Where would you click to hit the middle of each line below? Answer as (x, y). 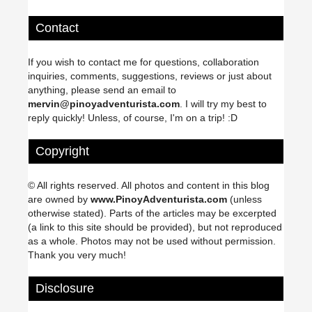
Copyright (61, 151)
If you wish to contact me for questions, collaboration (143, 62)
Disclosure (63, 289)
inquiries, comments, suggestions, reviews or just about (150, 76)
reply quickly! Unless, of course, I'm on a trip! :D (133, 118)
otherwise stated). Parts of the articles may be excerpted (152, 213)
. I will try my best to (223, 104)
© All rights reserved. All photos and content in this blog (149, 186)
